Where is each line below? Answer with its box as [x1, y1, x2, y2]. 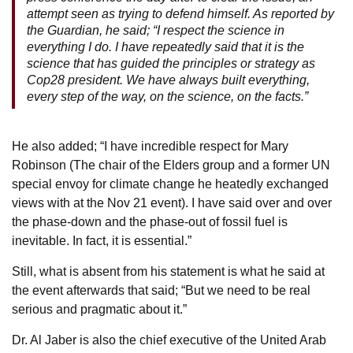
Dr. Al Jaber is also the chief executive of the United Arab [12, 333, 326, 347]
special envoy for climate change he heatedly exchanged [12, 176, 329, 191]
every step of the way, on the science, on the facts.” [27, 89, 308, 103]
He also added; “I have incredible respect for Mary [12, 139, 288, 153]
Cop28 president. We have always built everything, [27, 72, 310, 87]
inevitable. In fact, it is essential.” [12, 233, 191, 247]
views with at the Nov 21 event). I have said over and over [12, 195, 332, 210]
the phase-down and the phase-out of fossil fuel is [12, 214, 288, 229]
